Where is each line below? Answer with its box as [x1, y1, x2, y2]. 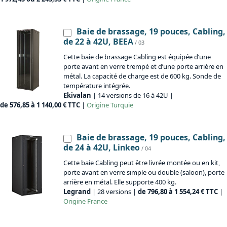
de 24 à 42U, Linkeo [63, 142, 140, 154]
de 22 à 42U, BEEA [63, 36, 133, 48]
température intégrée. [63, 81, 130, 91]
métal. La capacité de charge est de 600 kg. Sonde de [63, 71, 221, 81]
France [86, 197, 107, 206]
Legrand [63, 187, 91, 197]
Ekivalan [63, 91, 91, 100]
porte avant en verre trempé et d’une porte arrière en [63, 62, 223, 71]
